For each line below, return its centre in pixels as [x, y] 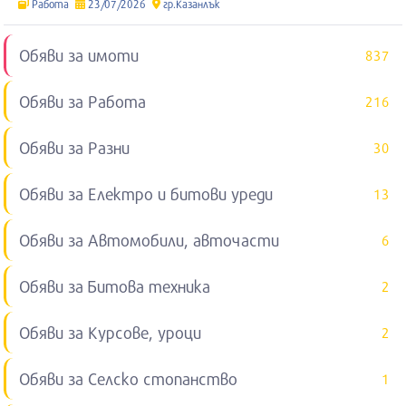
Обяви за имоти [79, 55]
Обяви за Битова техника [115, 286]
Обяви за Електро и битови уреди [146, 193]
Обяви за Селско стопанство [129, 378]
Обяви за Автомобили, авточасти [150, 240]
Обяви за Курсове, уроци [111, 332]
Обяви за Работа [83, 101]
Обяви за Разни [75, 147]
